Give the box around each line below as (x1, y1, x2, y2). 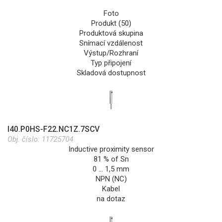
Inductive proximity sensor (68, 144, 154, 154)
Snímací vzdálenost (79, 38, 143, 48)
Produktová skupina (79, 28, 143, 38)
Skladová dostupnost (76, 68, 146, 77)
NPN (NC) (95, 174, 127, 183)
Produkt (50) (91, 18, 131, 28)
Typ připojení (91, 58, 131, 67)
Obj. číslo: (7, 134, 42, 144)
